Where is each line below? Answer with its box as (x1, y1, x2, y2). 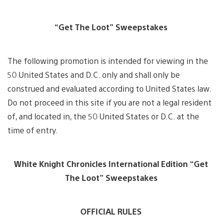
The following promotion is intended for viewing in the (7, 55, 208, 66)
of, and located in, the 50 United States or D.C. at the (7, 111, 199, 122)
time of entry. (7, 125, 58, 136)
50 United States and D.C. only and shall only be (7, 69, 180, 80)
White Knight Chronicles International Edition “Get (14, 159, 208, 169)
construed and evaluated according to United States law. (7, 83, 211, 94)
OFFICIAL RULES (80, 206, 142, 217)
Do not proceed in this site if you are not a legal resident (7, 97, 212, 108)
